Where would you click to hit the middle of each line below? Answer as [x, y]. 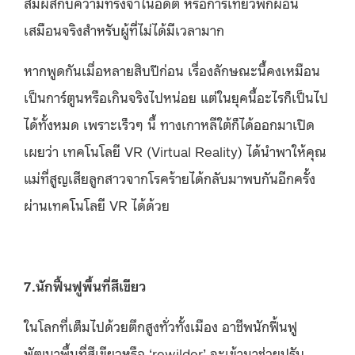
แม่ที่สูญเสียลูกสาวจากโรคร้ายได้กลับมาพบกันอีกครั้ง [170, 177]
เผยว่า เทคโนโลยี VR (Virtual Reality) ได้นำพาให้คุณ [175, 150]
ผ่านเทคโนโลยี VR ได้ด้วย [97, 204]
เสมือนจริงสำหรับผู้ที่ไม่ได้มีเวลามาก [124, 29]
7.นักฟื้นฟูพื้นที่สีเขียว [85, 285]
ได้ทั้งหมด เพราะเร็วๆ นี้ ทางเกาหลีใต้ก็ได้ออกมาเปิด [169, 123]
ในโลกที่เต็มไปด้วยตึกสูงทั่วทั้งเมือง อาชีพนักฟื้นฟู [160, 325]
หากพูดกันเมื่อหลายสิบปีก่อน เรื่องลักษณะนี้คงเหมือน [172, 69]
